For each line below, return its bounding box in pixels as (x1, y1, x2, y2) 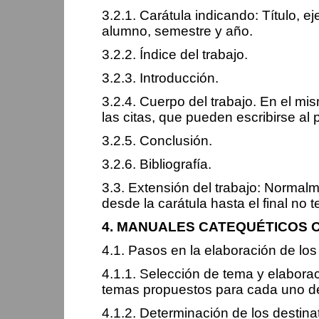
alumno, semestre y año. (102, 23, 253, 38)
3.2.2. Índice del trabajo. (102, 47, 248, 62)
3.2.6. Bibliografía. (102, 157, 211, 172)
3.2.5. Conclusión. (102, 133, 212, 148)
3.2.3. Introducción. (102, 70, 219, 85)
